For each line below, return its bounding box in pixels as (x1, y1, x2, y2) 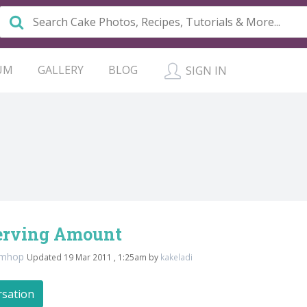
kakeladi (160, 251, 193, 262)
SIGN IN (183, 63, 227, 78)
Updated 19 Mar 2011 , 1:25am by (27, 251, 160, 262)
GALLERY (38, 62, 84, 77)
